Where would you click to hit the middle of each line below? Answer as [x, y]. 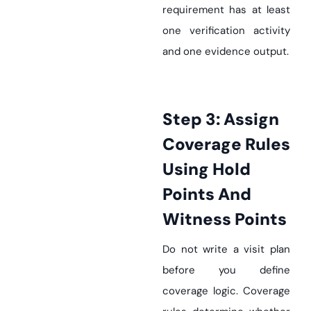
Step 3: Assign [168, 119]
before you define [226, 270]
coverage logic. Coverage [226, 291]
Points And [207, 194]
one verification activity [226, 31]
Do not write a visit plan [226, 249]
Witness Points [225, 219]
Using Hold [207, 169]
